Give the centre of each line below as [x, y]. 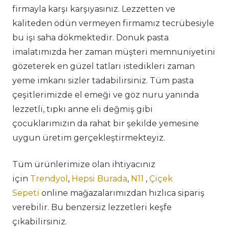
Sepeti [26, 193]
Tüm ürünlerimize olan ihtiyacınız [84, 165]
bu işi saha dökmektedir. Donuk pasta [90, 38]
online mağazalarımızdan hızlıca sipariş [122, 193]
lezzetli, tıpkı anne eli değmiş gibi [83, 109]
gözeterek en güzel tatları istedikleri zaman [104, 66]
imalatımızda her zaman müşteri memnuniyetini [114, 52]
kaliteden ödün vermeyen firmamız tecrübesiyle [113, 24]
